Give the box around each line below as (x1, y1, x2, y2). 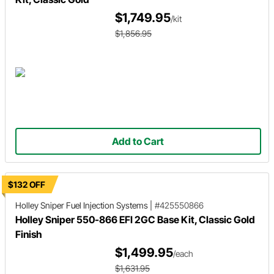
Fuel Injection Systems (64, 200, 150, 210)
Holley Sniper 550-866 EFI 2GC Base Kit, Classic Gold (15, 213, 255, 226)
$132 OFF (8, 179, 45, 190)
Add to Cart (112, 135, 165, 148)
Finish (15, 228, 42, 240)
